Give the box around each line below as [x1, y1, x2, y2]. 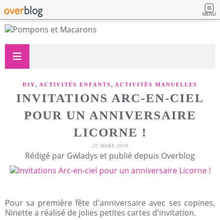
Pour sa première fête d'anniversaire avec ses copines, [5, 197, 215, 208]
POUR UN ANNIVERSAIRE [24, 109, 196, 122]
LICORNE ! [73, 126, 147, 139]
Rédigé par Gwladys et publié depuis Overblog [25, 150, 195, 161]
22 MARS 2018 [92, 143, 128, 148]
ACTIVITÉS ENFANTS [39, 82, 111, 87]
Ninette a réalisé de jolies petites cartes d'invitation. [5, 207, 196, 218]
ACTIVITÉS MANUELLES [115, 82, 197, 87]
